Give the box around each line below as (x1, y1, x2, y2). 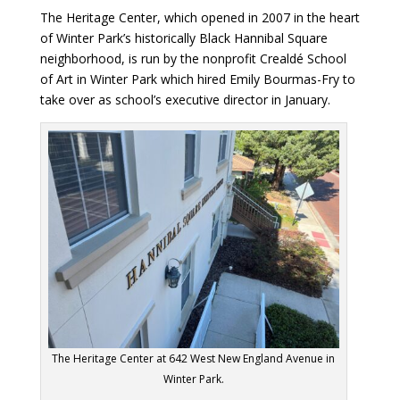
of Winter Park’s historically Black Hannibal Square (39, 29, 328, 46)
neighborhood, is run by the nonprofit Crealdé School (39, 49, 346, 67)
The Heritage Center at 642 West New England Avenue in (52, 351, 336, 367)
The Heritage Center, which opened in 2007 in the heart (39, 8, 360, 26)
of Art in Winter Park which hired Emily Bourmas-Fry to (39, 70, 355, 87)
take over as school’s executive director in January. (39, 90, 330, 108)
